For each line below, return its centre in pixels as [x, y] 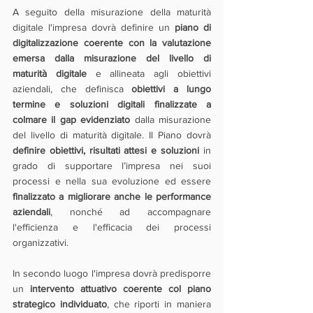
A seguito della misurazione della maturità [112, 12]
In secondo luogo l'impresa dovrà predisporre [112, 273]
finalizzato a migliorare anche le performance [112, 196]
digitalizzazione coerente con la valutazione [112, 43]
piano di [193, 27]
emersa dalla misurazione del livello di [112, 58]
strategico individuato [60, 304]
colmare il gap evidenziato [72, 119]
